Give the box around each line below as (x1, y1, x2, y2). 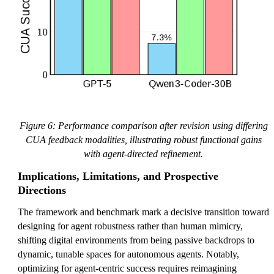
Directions (18, 184, 66, 197)
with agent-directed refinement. (84, 149, 203, 160)
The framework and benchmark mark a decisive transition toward (18, 207, 269, 218)
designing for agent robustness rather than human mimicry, (18, 221, 243, 232)
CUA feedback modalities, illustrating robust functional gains (25, 135, 262, 146)
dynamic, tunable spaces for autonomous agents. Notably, (18, 249, 239, 260)
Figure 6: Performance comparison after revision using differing (19, 120, 268, 131)
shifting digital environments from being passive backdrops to (18, 235, 254, 246)
